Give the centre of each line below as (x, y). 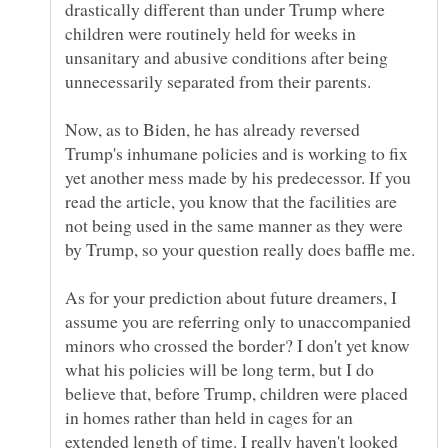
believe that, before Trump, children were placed (236, 393)
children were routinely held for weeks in (210, 33)
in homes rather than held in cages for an (209, 417)
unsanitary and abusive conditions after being (226, 57)
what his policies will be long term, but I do (219, 369)
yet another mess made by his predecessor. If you (238, 177)
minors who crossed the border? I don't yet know (237, 345)
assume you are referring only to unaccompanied (238, 321)
